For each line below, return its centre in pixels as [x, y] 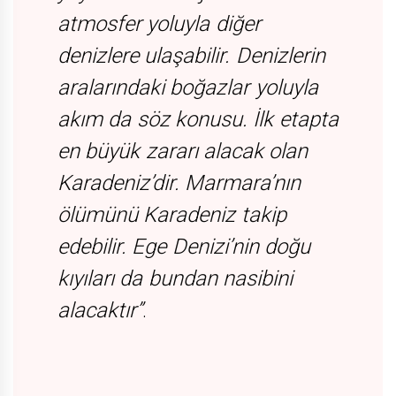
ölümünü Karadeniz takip [172, 215]
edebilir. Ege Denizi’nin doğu [184, 247]
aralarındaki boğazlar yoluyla [188, 88]
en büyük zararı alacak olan [183, 152]
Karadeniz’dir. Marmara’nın [179, 183]
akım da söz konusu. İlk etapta [198, 120]
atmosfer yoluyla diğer [159, 24]
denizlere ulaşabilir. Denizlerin [191, 56]
